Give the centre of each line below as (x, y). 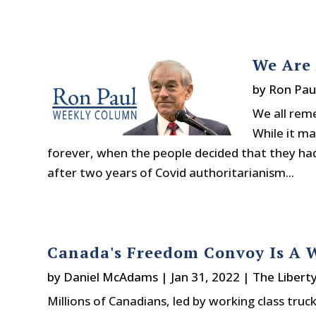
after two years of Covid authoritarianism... (171, 172)
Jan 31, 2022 (206, 276)
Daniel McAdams (111, 276)
